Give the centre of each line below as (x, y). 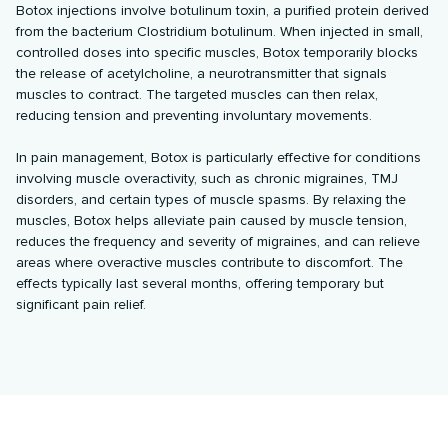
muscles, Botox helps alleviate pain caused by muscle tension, (212, 220)
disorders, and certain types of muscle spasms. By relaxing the (211, 199)
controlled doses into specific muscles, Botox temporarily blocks (217, 52)
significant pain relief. (81, 304)
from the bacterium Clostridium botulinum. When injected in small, (220, 31)
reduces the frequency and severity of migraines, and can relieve (218, 241)
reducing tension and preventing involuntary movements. (194, 115)
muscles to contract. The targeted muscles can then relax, (197, 94)
